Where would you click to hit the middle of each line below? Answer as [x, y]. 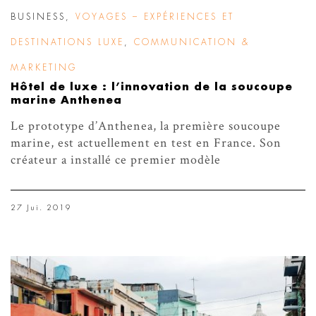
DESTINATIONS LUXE [67, 42]
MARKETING [44, 67]
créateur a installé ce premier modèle [116, 159]
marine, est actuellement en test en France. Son [146, 142]
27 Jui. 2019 [41, 207]
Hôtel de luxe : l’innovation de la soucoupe [152, 87]
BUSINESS [38, 17]
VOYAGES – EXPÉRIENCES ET [155, 17]
